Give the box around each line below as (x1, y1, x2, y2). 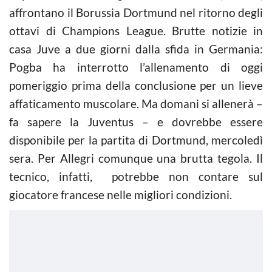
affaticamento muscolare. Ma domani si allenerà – (9, 97, 263, 110)
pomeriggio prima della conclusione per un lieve (9, 78, 263, 92)
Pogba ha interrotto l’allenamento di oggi (9, 60, 263, 74)
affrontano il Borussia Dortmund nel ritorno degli (9, 5, 263, 19)
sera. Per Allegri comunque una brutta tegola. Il (9, 151, 263, 165)
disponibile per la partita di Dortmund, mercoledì (9, 133, 263, 147)
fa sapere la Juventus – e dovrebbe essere (9, 115, 263, 129)
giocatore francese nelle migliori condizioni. (9, 188, 232, 202)
